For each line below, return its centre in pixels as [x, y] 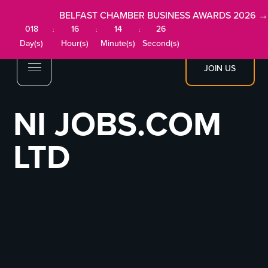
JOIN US [220, 68]
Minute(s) [118, 43]
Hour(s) [75, 43]
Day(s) [32, 43]
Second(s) [161, 43]
